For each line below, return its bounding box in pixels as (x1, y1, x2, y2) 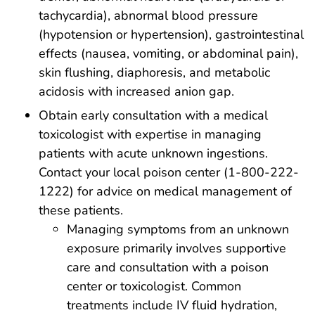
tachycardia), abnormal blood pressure (39, 7, 258, 25)
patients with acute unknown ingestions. (39, 144, 268, 162)
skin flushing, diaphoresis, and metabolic (39, 64, 270, 82)
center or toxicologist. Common (67, 277, 241, 295)
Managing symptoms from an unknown (67, 220, 289, 238)
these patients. (39, 201, 123, 219)
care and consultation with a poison (67, 258, 269, 276)
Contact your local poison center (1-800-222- (39, 163, 299, 181)
